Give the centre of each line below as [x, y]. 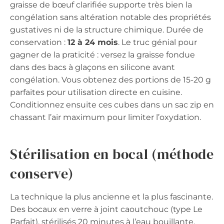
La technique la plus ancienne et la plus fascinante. [111, 196]
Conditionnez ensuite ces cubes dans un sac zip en [112, 104]
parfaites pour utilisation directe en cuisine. [96, 92]
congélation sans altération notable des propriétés [110, 17]
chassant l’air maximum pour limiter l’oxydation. [105, 117]
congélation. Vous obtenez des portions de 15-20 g [110, 79]
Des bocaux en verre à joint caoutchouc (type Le [106, 209]
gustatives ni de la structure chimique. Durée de [107, 29]
